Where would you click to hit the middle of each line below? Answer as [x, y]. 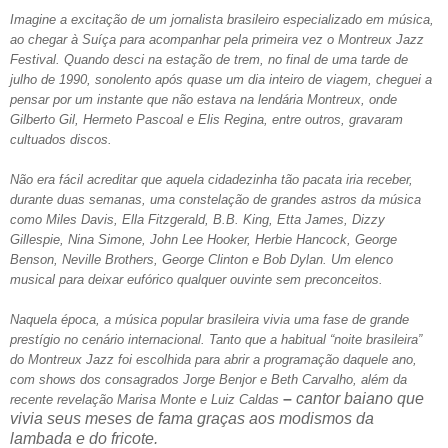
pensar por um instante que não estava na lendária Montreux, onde [203, 99]
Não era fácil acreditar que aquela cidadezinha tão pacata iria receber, [211, 179]
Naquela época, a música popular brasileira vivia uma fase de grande [209, 319]
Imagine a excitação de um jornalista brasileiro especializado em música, [222, 19]
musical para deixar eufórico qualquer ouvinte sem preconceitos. [196, 279]
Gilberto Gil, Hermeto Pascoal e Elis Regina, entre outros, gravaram [206, 119]
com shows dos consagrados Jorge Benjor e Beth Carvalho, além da [208, 379]
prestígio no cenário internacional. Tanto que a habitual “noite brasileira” [216, 339]
